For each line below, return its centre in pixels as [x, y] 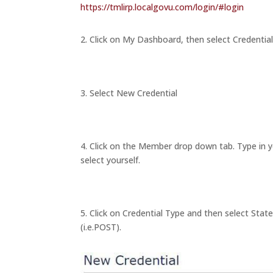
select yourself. [110, 160]
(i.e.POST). [101, 227]
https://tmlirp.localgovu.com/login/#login [162, 7]
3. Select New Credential [129, 93]
